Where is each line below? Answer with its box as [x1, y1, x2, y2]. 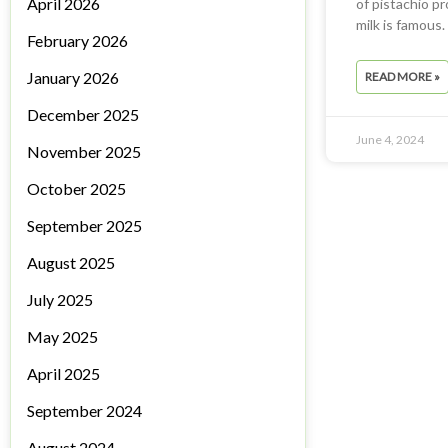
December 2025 [27, 105, 139, 125]
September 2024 [27, 401, 142, 421]
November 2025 [27, 142, 141, 162]
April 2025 [27, 364, 100, 384]
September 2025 [27, 216, 142, 236]
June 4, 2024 [355, 131, 424, 147]
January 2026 [27, 68, 119, 88]
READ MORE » [364, 68, 440, 84]
